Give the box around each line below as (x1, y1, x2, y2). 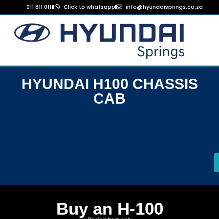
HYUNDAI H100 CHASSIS (21, 76, 198, 92)
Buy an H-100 (56, 199, 163, 218)
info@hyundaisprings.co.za (125, 3, 203, 11)
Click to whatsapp (63, 3, 115, 11)
